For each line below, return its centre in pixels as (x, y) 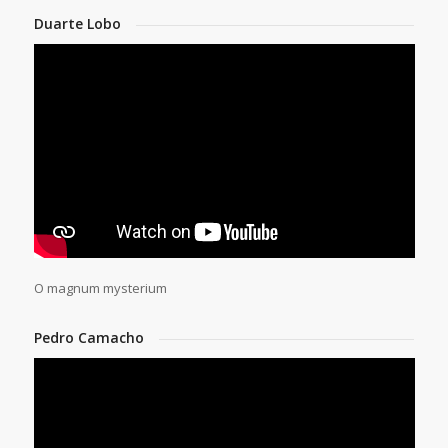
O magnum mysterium (100, 288)
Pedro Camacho (88, 338)
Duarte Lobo (77, 23)
